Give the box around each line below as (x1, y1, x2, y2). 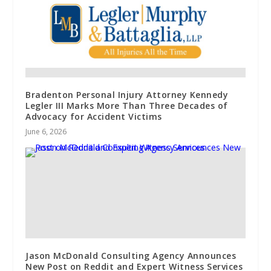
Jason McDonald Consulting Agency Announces (25, 249, 237, 261)
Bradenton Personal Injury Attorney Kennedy (25, 88, 229, 100)
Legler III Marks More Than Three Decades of (25, 99, 228, 111)
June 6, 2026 (25, 126, 67, 137)
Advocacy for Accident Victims (25, 110, 162, 122)
